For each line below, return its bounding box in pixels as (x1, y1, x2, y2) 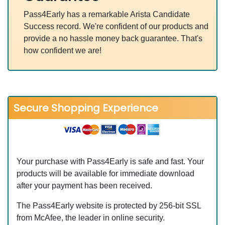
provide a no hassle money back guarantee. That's (24, 34, 202, 43)
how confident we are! (24, 46, 101, 55)
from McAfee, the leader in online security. (17, 213, 165, 222)
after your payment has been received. (17, 181, 152, 190)
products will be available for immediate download (17, 169, 194, 178)
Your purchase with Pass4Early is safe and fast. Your (17, 157, 204, 166)
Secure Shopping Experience (14, 100, 158, 115)
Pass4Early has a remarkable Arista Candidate (24, 10, 190, 19)
